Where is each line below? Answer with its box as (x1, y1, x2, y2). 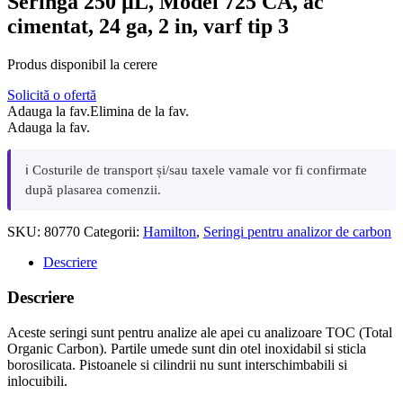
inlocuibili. (7, 372, 67, 389)
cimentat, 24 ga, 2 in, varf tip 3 (7, 14, 289, 39)
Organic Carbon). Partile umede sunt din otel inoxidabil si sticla (7, 340, 366, 356)
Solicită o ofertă (7, 87, 96, 103)
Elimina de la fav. (90, 103, 189, 120)
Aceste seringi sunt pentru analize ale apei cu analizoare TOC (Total (7, 324, 392, 340)
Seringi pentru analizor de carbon (203, 224, 391, 240)
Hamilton (143, 224, 196, 240)
